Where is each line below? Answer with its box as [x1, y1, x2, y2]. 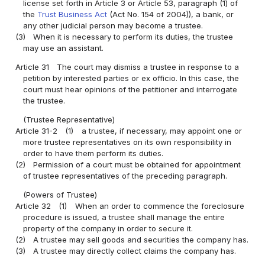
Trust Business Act [37, 9, 108, 20]
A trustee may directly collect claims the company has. [33, 246, 237, 256]
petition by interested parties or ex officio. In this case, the [23, 73, 240, 83]
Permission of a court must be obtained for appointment [33, 160, 241, 170]
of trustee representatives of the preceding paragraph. [23, 171, 228, 181]
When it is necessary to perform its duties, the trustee [33, 32, 234, 42]
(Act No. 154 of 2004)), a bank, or [107, 9, 234, 20]
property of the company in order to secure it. [23, 224, 193, 234]
